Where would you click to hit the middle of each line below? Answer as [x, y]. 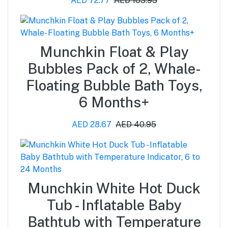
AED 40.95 [136, 124]
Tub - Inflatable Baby [114, 205]
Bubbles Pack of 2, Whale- [114, 68]
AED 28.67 [92, 124]
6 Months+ [114, 102]
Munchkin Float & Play [114, 51]
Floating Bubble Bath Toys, [114, 85]
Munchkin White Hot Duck [114, 188]
